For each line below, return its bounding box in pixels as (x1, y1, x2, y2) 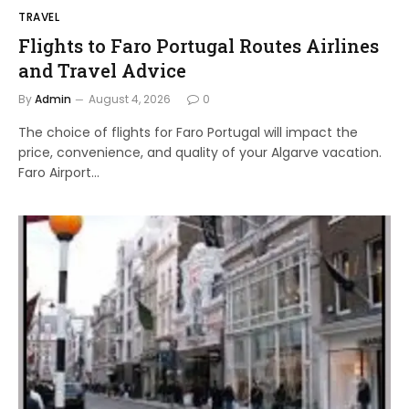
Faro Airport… (18, 163, 100, 182)
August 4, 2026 (89, 90, 171, 107)
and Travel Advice (18, 58, 186, 82)
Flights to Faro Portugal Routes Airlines (18, 33, 379, 58)
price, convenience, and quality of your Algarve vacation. (18, 142, 382, 162)
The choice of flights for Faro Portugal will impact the (18, 122, 358, 142)
